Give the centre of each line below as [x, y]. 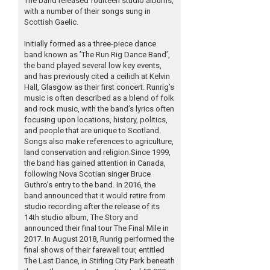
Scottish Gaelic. [51, 22]
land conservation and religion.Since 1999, [97, 152]
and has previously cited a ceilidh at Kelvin [97, 77]
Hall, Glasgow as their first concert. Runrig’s [99, 87]
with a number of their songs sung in [87, 11]
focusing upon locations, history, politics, [96, 120]
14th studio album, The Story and [81, 218]
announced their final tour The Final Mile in [96, 228]
